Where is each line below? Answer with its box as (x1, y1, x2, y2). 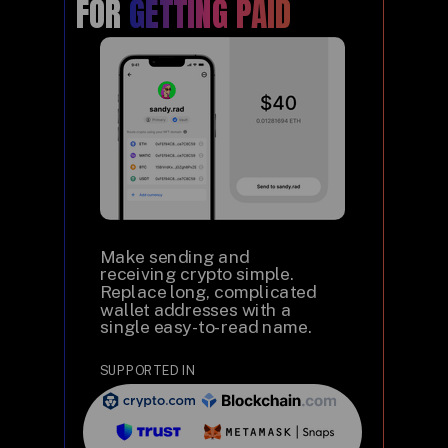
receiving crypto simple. (100, 263, 293, 285)
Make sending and (100, 246, 250, 267)
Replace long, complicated (100, 281, 316, 302)
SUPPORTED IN (100, 363, 196, 378)
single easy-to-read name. (100, 316, 312, 338)
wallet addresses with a (100, 298, 292, 320)
